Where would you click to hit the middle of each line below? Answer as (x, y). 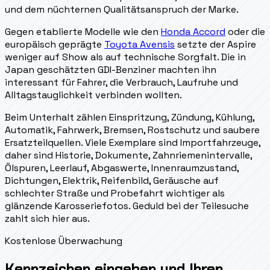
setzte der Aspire (215, 44)
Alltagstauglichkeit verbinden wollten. (93, 95)
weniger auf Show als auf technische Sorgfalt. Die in (125, 57)
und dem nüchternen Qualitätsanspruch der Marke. (122, 9)
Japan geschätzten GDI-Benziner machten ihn (111, 69)
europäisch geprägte (55, 44)
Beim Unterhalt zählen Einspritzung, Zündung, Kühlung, (130, 117)
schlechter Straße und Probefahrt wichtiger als (115, 193)
